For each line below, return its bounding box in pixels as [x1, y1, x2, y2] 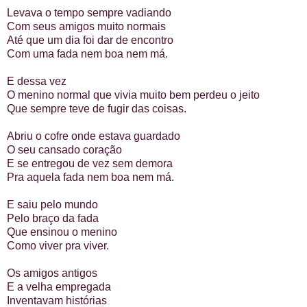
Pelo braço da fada [7, 212, 99, 225]
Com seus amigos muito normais [7, 21, 166, 33]
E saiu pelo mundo [7, 199, 98, 211]
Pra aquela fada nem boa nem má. [7, 171, 174, 184]
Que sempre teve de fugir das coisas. [7, 103, 186, 115]
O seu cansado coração [7, 144, 122, 156]
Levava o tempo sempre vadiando [7, 7, 171, 19]
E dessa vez [7, 75, 66, 88]
